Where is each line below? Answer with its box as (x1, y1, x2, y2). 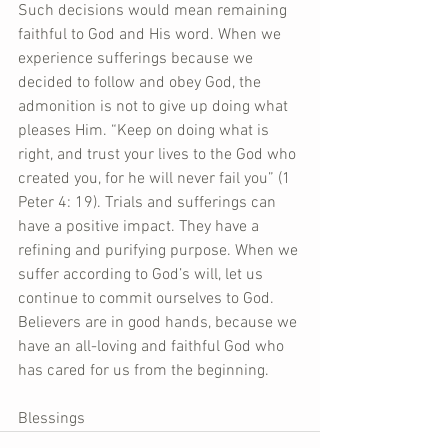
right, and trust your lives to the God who (18, 145, 300, 165)
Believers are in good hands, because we (18, 313, 301, 333)
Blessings (18, 409, 85, 429)
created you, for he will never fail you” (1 (18, 169, 295, 189)
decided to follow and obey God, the (18, 73, 265, 93)
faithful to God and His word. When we (18, 25, 285, 45)
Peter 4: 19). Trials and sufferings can (18, 193, 280, 213)
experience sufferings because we (18, 49, 257, 69)
